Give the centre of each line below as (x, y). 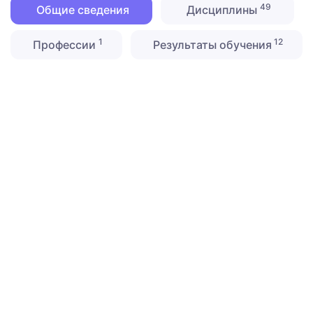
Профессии (64, 45)
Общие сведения (81, 10)
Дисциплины (222, 10)
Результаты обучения (211, 45)
